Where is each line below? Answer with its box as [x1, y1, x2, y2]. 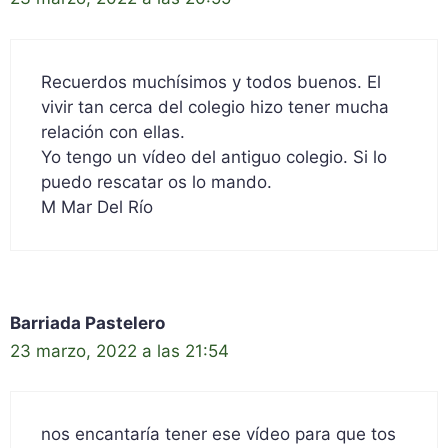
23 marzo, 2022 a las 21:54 [10, 340, 229, 361]
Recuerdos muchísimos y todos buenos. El [41, 71, 381, 92]
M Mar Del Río [41, 196, 153, 217]
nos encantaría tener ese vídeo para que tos [41, 424, 396, 445]
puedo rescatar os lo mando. [41, 171, 272, 192]
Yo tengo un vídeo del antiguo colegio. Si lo [41, 146, 387, 167]
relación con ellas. [41, 121, 185, 142]
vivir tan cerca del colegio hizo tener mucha [41, 96, 389, 117]
